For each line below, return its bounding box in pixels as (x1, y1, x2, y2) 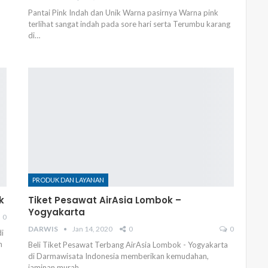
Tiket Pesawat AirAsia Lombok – (28, 193, 182, 206)
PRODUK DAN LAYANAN (32, 175, 105, 184)
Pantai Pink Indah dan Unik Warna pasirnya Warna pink (28, 7, 219, 17)
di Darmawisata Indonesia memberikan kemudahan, (28, 251, 209, 261)
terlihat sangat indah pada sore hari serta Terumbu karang (28, 19, 231, 29)
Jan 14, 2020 (72, 224, 113, 233)
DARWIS (28, 224, 60, 233)
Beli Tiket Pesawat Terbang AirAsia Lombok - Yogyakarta (28, 239, 229, 249)
